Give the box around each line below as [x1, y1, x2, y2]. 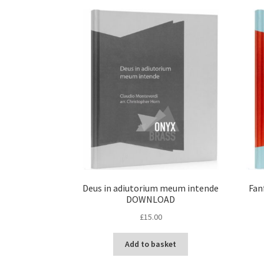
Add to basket [125, 239, 177, 250]
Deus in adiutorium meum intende [82, 182, 219, 194]
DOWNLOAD [126, 193, 176, 206]
